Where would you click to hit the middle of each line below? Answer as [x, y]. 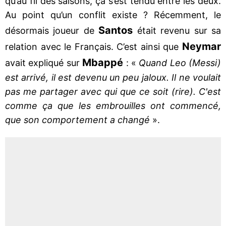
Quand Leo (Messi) [180, 63]
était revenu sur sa [177, 30]
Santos [116, 30]
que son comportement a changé [77, 120]
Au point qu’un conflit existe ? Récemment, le [113, 15]
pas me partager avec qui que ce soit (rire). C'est [113, 91]
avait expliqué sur [44, 63]
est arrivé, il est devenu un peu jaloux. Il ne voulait [113, 77]
